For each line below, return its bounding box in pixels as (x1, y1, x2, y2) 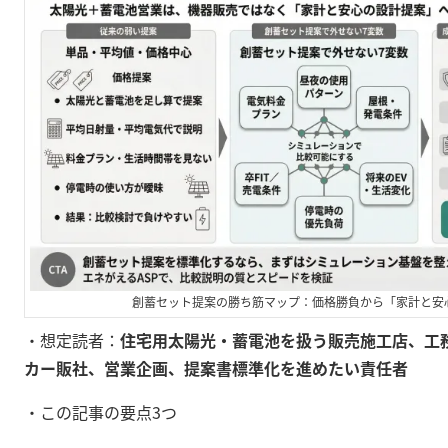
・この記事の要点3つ (24, 399, 177, 424)
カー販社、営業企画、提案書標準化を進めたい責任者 (24, 355, 408, 380)
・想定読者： (24, 327, 120, 352)
